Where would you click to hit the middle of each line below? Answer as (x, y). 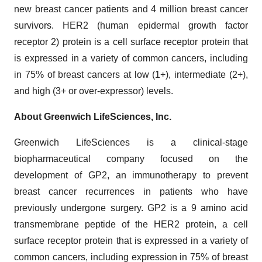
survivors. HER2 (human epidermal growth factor (131, 25)
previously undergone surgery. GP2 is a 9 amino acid (131, 208)
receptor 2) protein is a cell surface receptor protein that (131, 42)
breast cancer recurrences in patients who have (131, 192)
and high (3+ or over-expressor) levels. (94, 91)
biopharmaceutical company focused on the (131, 159)
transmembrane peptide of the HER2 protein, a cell (131, 224)
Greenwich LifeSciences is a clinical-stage (131, 142)
